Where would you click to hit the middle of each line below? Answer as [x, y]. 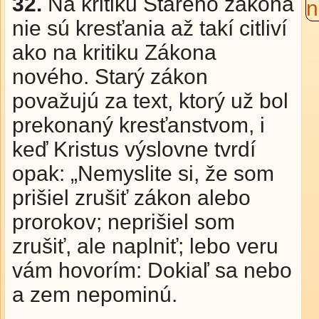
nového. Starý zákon [110, 77]
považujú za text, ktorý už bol [150, 101]
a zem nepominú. [95, 294]
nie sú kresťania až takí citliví [150, 28]
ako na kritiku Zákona [114, 52]
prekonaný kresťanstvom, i [138, 125]
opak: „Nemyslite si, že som [143, 173]
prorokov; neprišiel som [124, 222]
